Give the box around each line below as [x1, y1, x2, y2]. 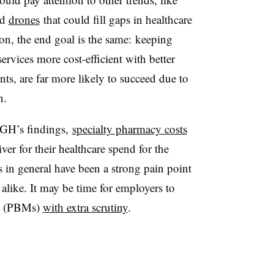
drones [8, 11, 40, 27]
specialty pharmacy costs [72, 120, 187, 136]
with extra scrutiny [42, 199, 128, 215]
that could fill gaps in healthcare [39, 11, 192, 27]
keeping [135, 31, 172, 46]
